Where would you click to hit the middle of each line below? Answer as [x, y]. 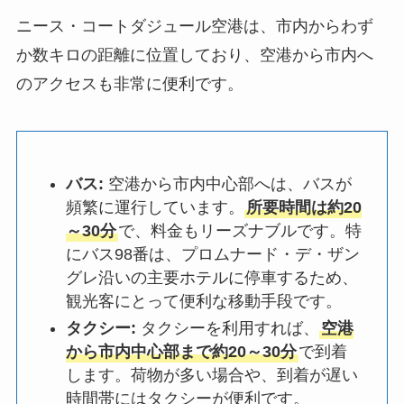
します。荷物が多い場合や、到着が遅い [211, 376]
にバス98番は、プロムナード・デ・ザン [212, 254]
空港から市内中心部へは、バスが [227, 184]
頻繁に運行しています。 [155, 207]
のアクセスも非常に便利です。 [129, 84]
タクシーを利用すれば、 [227, 329]
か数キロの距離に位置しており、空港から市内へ [194, 55]
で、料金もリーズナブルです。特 [239, 231]
